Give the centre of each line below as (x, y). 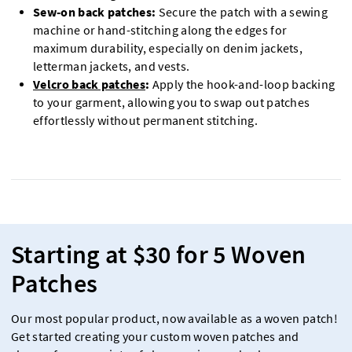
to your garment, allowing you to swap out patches (172, 102)
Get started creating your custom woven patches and (155, 336)
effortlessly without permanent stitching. (145, 120)
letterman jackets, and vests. (112, 66)
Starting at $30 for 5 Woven (159, 254)
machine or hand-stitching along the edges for (160, 30)
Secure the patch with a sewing (243, 12)
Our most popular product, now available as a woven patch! (174, 318)
